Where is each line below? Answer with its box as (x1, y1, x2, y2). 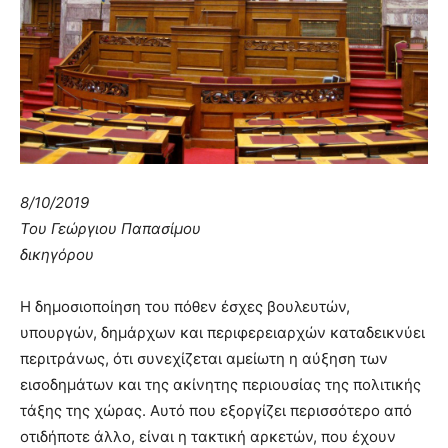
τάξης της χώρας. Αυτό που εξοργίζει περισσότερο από (20, 400, 412, 420)
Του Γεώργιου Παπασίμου (20, 218, 201, 238)
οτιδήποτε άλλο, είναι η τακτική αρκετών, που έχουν (20, 426, 396, 446)
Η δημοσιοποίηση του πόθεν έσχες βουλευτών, (20, 296, 350, 316)
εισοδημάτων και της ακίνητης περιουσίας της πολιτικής (20, 374, 421, 394)
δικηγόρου (20, 244, 94, 264)
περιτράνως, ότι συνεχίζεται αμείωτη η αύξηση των (20, 348, 388, 368)
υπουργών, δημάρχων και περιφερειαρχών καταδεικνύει (20, 322, 425, 342)
